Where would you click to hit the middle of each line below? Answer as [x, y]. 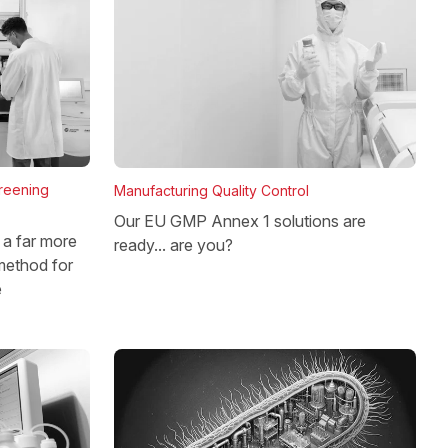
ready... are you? [173, 244]
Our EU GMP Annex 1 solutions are [240, 220]
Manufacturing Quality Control [211, 190]
